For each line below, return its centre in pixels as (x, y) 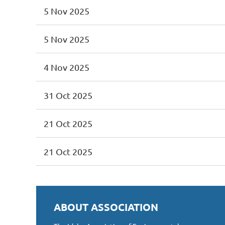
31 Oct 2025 (68, 95)
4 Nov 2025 (67, 67)
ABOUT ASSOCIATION (106, 207)
